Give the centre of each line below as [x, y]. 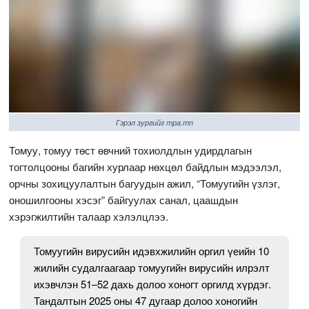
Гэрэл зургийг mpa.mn [154, 122]
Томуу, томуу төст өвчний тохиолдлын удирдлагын [131, 150]
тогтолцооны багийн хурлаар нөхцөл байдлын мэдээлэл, [146, 166]
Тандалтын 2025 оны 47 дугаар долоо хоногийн [146, 300]
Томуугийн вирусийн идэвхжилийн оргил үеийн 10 [152, 250]
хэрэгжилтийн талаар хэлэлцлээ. [89, 216]
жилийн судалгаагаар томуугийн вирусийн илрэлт [152, 267]
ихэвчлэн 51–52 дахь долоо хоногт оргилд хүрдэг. [153, 283]
